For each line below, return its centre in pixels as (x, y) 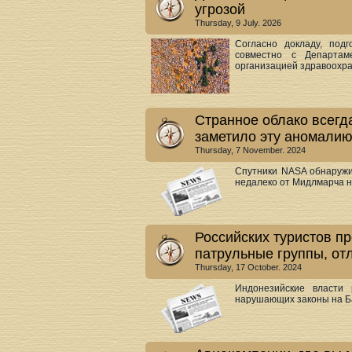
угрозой (220, 9)
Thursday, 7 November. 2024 (250, 150)
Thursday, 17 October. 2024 (248, 267)
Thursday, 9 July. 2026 (238, 23)
